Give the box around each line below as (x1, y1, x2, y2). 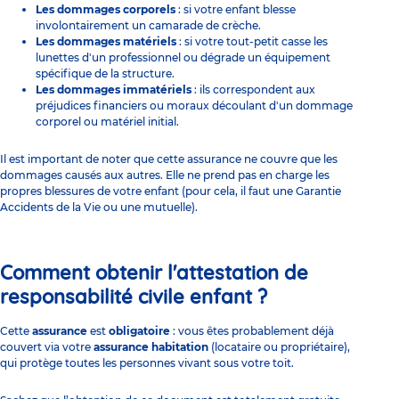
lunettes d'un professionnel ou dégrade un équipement (36, 50, 330, 64)
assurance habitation (94, 339, 208, 354)
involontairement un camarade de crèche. (36, 18, 261, 32)
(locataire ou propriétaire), (208, 339, 350, 354)
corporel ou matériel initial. (36, 114, 179, 128)
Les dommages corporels (36, 2, 175, 16)
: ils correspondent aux (191, 82, 315, 96)
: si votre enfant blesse (175, 2, 296, 16)
